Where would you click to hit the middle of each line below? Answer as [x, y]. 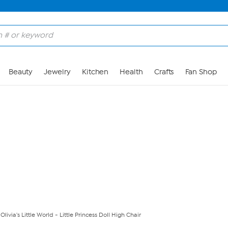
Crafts [164, 72]
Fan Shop [201, 72]
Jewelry [57, 72]
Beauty [21, 72]
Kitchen [95, 72]
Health [131, 72]
